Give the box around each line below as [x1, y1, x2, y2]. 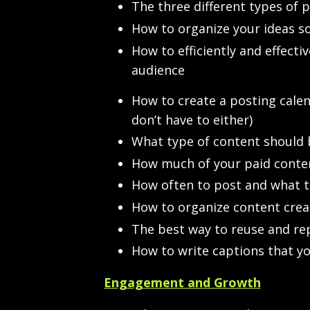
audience [131, 61, 185, 78]
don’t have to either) [131, 111, 253, 128]
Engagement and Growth [103, 274, 261, 291]
